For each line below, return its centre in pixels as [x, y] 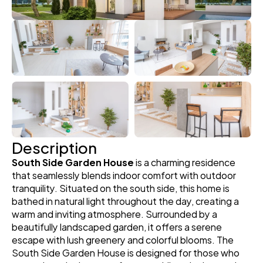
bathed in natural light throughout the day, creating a [125, 200]
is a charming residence [185, 162]
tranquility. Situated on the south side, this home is [121, 188]
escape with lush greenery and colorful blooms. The [123, 239]
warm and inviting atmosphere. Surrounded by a [114, 213]
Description [54, 146]
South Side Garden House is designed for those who [126, 252]
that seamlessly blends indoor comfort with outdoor [124, 175]
